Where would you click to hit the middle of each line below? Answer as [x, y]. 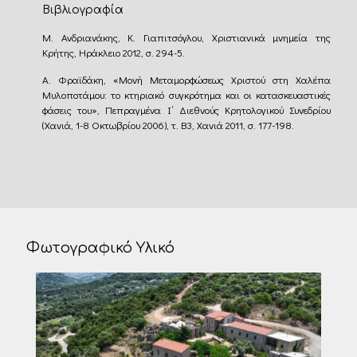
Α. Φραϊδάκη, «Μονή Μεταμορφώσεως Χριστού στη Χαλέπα [186, 79]
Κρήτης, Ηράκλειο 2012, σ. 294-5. [114, 52]
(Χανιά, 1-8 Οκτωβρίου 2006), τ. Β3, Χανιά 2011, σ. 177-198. [168, 124]
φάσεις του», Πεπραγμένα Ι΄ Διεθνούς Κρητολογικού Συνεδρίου [186, 109]
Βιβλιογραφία [83, 10]
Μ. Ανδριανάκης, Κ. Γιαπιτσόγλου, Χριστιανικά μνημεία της [186, 37]
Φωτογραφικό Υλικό [100, 247]
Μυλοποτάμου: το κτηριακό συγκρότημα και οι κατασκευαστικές [186, 94]
